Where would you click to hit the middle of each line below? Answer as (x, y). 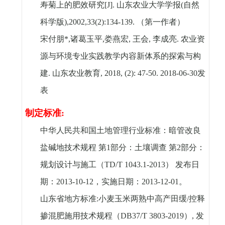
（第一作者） (160, 22)
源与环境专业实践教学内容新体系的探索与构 (120, 56)
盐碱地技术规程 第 (73, 148)
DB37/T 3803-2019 (152, 216)
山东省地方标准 (68, 199)
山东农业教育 (76, 73)
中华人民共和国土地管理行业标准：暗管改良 (120, 131)
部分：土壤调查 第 (143, 148)
